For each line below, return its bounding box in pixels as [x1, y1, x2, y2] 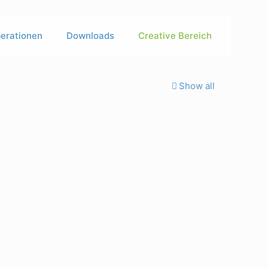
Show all [179, 80, 215, 92]
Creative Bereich [138, 30, 212, 41]
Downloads [66, 30, 114, 41]
